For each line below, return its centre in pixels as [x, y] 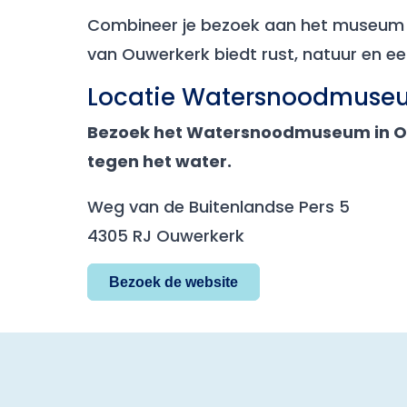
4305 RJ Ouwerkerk [166, 236]
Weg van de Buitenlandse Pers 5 [218, 207]
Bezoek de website [174, 282]
